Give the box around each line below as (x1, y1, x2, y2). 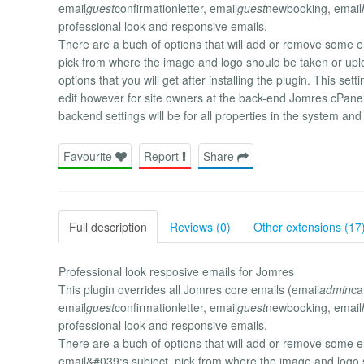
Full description (69, 218, 147, 235)
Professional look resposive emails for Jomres (58, 262, 294, 279)
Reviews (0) (170, 218, 231, 235)
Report (144, 147, 182, 164)
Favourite (63, 147, 115, 164)
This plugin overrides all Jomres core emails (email (58, 280, 319, 297)
